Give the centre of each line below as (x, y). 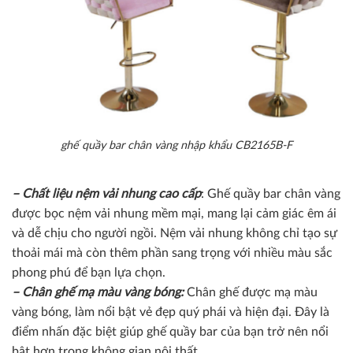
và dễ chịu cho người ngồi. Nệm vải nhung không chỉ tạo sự (175, 233)
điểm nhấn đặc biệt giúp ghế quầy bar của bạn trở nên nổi (170, 331)
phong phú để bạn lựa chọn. (89, 272)
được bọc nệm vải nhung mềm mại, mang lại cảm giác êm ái (174, 213)
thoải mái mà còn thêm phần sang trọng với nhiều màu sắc (172, 253)
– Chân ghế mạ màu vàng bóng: (98, 292)
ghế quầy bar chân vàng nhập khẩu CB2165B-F (176, 145)
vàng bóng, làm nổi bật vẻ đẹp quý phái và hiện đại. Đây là (171, 312)
